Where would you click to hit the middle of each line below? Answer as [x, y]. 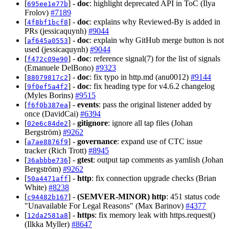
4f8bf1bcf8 [48, 22]
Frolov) [38, 12]
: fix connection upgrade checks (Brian [154, 178]
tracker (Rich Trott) [56, 150]
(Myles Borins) [50, 95]
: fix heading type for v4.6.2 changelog [152, 86]
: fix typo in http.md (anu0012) [140, 77]
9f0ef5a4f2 [48, 86]
